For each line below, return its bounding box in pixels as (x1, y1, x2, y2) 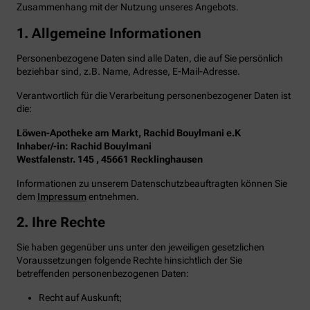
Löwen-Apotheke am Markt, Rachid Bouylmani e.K (17, 127, 241, 138)
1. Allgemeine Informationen (17, 24, 201, 42)
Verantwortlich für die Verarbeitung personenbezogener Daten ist (17, 89, 291, 101)
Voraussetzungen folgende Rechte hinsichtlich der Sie (17, 255, 242, 266)
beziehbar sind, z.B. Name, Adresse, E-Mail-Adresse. (17, 65, 240, 77)
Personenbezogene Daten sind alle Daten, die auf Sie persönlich (17, 52, 283, 64)
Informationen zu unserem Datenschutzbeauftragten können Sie (17, 177, 287, 189)
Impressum (37, 190, 86, 202)
